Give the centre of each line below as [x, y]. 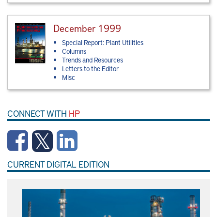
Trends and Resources [93, 60]
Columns [74, 51]
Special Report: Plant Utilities [103, 43]
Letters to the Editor [91, 69]
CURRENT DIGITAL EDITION [58, 164]
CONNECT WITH [38, 113]
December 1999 [87, 28]
